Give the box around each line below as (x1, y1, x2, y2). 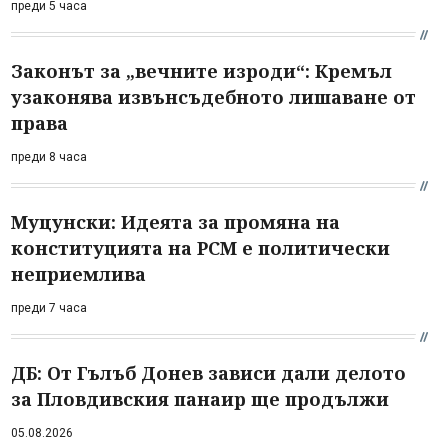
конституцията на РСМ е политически (11, 235, 390, 260)
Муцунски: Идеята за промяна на (11, 209, 340, 234)
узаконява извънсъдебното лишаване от (11, 84, 416, 109)
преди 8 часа (11, 149, 87, 164)
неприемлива (11, 261, 146, 286)
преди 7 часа (11, 300, 87, 315)
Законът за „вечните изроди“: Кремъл (11, 58, 392, 83)
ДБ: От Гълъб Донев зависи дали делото (11, 360, 406, 385)
